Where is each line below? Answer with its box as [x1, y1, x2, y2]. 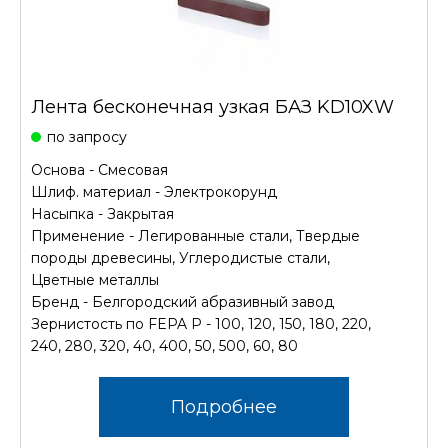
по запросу [47, 128, 127, 146]
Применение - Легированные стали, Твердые [31, 227, 360, 245]
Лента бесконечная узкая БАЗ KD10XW [31, 96, 394, 118]
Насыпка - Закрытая [31, 205, 174, 223]
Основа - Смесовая [31, 161, 168, 179]
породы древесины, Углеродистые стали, [31, 249, 330, 267]
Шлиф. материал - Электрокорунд [31, 183, 277, 201]
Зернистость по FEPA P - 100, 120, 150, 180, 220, [31, 315, 371, 333]
